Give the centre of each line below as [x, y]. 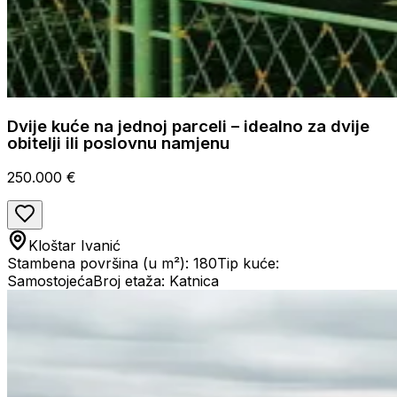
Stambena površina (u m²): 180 [112, 263]
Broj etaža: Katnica [156, 280]
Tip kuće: [248, 263]
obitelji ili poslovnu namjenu [118, 143]
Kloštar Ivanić [74, 245]
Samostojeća [50, 280]
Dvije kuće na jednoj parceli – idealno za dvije [188, 126]
